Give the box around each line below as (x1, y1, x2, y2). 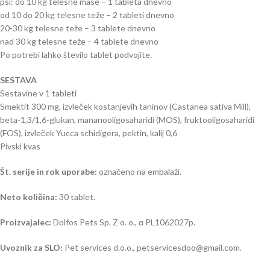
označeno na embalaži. (99, 166, 181, 177)
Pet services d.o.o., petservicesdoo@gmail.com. (64, 242, 242, 253)
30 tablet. (59, 192, 95, 202)
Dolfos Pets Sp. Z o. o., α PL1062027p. (53, 217, 195, 227)
